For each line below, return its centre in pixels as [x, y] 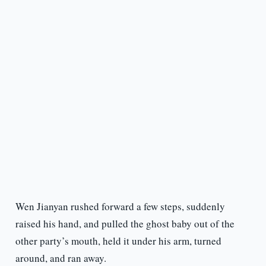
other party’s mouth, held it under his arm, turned [118, 241]
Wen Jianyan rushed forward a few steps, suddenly [120, 207]
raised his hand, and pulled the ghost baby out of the [125, 224]
